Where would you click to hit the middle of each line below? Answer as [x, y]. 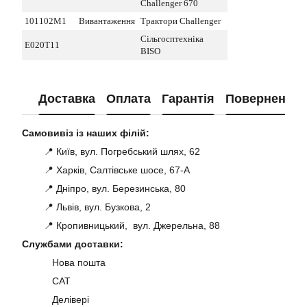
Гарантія [188, 98]
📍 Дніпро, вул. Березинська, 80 [104, 189]
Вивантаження [107, 21]
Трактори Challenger [181, 21]
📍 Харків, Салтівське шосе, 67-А [106, 170]
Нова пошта [76, 263]
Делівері [68, 300]
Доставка [67, 98]
